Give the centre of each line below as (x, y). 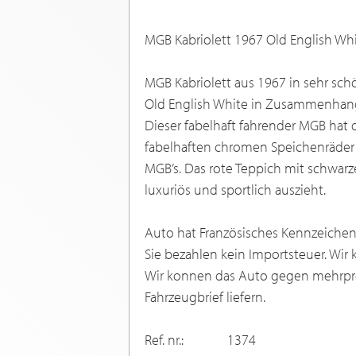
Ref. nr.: (164, 339)
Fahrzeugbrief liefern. (205, 296)
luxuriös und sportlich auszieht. (235, 189)
